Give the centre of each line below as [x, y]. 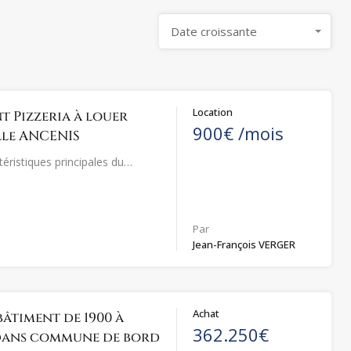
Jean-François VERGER [244, 244]
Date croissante [213, 31]
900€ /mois [239, 133]
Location [213, 112]
